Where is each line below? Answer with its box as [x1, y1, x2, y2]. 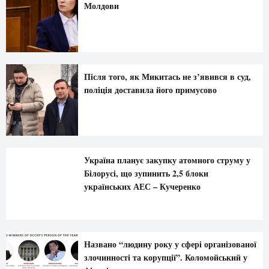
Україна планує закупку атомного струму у [83, 154, 250, 167]
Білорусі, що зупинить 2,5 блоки [83, 167, 208, 180]
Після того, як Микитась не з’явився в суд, [83, 70, 251, 83]
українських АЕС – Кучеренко [83, 180, 201, 193]
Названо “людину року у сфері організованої [83, 238, 256, 251]
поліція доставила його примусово [83, 83, 217, 96]
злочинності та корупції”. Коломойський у [83, 251, 247, 264]
